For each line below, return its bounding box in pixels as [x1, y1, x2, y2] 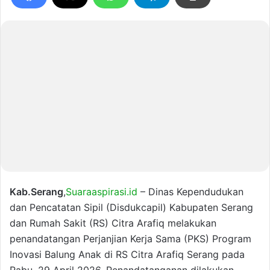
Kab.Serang [10, 186, 63, 198]
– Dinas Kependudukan [137, 186, 243, 198]
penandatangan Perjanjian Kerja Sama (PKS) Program [10, 233, 251, 245]
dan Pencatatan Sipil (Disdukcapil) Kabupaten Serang [10, 201, 253, 214]
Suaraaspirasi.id [66, 186, 137, 198]
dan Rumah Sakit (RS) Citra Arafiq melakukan [10, 217, 216, 230]
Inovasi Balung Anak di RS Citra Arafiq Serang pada [10, 248, 245, 261]
